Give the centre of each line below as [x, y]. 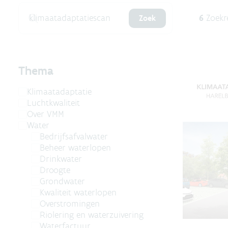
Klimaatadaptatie [59, 91]
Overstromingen [70, 203]
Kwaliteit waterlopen [78, 192]
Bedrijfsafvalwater [74, 136]
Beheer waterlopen [75, 147]
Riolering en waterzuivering [92, 215]
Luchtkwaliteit [53, 103]
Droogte [55, 170]
